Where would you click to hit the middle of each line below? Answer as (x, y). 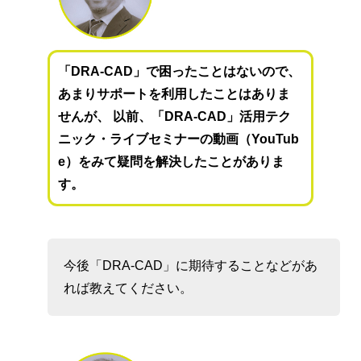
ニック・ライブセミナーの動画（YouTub (179, 139)
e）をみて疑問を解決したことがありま (172, 162)
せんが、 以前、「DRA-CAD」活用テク (175, 117)
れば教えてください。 (129, 288)
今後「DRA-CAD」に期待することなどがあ (191, 266)
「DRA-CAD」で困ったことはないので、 (180, 72)
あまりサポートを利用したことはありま (174, 94)
